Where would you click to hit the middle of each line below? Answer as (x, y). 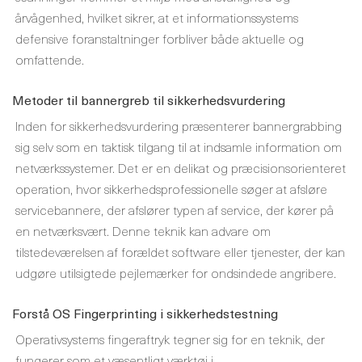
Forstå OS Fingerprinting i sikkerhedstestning (145, 313)
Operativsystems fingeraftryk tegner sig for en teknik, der (170, 339)
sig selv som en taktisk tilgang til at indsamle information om (179, 146)
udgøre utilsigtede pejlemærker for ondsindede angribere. (176, 272)
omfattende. (50, 59)
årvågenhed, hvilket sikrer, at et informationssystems (157, 17)
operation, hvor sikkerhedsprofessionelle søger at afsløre (171, 188)
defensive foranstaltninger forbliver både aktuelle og (160, 38)
